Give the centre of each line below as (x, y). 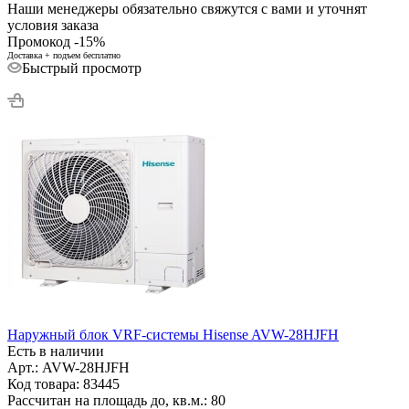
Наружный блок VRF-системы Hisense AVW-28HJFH (173, 334)
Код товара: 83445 (63, 383)
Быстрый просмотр (82, 68)
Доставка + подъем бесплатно (64, 55)
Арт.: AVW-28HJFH (68, 367)
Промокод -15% (56, 41)
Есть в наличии (56, 351)
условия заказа (53, 25)
